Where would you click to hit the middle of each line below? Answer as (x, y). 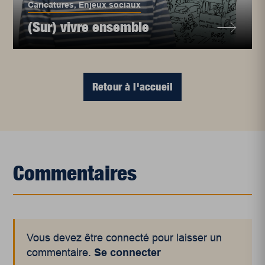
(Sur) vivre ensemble (89, 27)
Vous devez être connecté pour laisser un (125, 238)
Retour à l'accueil (132, 87)
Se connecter (128, 253)
